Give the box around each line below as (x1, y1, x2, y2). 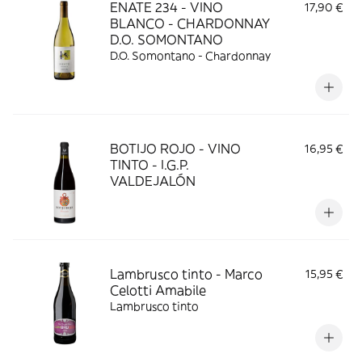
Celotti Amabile (110, 282, 206, 298)
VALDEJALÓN (110, 173, 196, 189)
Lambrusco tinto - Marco (110, 266, 263, 282)
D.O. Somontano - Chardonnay (110, 48, 271, 63)
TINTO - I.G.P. (110, 157, 189, 173)
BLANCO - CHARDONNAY (110, 15, 270, 32)
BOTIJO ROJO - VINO (110, 141, 241, 157)
